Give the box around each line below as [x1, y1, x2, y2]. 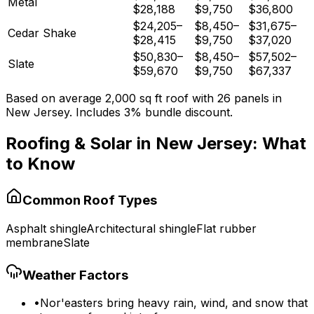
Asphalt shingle [6, 221, 86, 235]
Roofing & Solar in [6, 133, 156, 154]
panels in [231, 91, 282, 106]
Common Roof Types [22, 192, 157, 209]
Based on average [6, 91, 105, 106]
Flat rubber [196, 221, 257, 235]
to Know [6, 153, 75, 175]
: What [252, 133, 306, 154]
